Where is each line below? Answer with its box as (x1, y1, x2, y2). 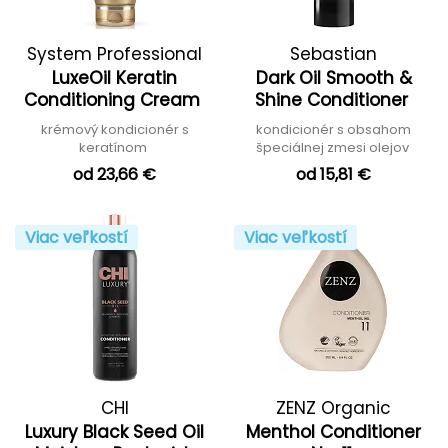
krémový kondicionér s (40, 120, 189, 139)
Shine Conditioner (254, 88, 413, 112)
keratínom (79, 138, 150, 157)
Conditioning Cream (24, 88, 205, 112)
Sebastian (290, 42, 377, 66)
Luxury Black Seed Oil (25, 420, 204, 444)
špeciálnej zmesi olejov (255, 138, 412, 157)
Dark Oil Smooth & (255, 66, 412, 90)
